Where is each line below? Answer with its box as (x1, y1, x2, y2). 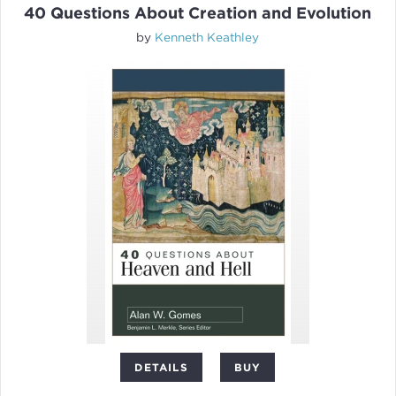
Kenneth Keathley (155, 30, 260, 45)
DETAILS (134, 361, 188, 375)
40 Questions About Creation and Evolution (24, 4, 372, 23)
